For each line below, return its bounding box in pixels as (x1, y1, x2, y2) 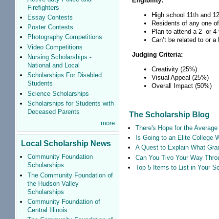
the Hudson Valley (27, 179, 79, 187)
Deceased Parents (27, 108, 80, 115)
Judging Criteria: (132, 51, 183, 59)
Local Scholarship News (21, 139, 111, 148)
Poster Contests (27, 23, 73, 31)
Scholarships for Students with (27, 99, 114, 107)
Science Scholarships (27, 89, 89, 97)
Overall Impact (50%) (152, 82, 212, 90)
